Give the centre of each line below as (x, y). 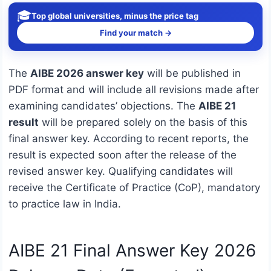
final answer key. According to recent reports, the (129, 139)
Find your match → (135, 33)
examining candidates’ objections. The (103, 106)
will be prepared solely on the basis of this (143, 122)
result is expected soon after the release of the (122, 155)
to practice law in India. (66, 204)
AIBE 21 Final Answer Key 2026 (132, 251)
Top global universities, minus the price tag (115, 15)
